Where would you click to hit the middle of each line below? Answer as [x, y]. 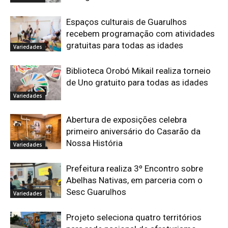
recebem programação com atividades [140, 33]
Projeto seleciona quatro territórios [134, 217]
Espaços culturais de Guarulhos [126, 22]
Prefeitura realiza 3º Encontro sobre [135, 168]
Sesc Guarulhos [96, 192]
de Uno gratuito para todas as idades [137, 82]
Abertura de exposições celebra [126, 119]
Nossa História [94, 143]
